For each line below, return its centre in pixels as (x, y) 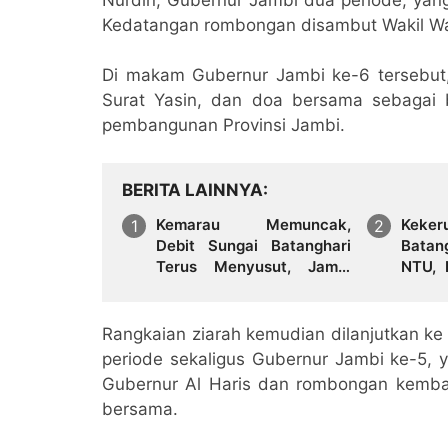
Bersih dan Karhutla (227, 308)
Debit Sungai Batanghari (253, 245)
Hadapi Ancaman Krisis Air (253, 287)
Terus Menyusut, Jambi (253, 266)
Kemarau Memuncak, (253, 224)
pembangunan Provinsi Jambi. (223, 124)
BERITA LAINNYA (192, 189)
